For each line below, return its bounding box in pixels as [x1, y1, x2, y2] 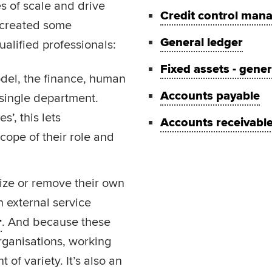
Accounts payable [160, 89, 260, 103]
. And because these [2, 215, 110, 229]
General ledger [160, 35, 243, 50]
